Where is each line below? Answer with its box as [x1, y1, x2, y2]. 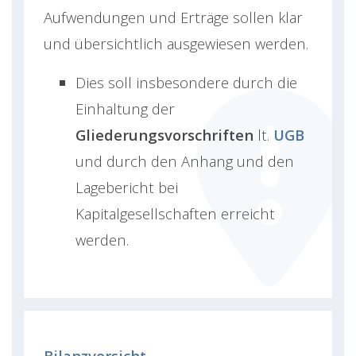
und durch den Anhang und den [75, 151, 294, 172]
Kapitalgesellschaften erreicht [75, 203, 275, 224]
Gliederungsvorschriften [75, 125, 253, 145]
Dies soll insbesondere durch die [75, 72, 297, 93]
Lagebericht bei [75, 177, 178, 198]
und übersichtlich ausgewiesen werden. [44, 33, 308, 54]
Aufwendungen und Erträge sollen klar [44, 7, 303, 28]
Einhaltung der [75, 99, 175, 119]
